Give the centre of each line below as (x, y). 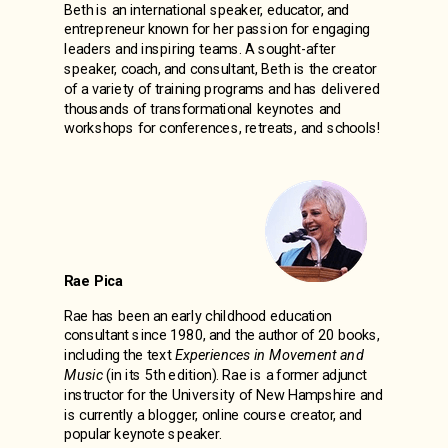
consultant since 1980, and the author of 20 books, (222, 335)
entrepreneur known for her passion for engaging (217, 29)
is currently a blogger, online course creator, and (213, 415)
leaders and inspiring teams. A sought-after (200, 49)
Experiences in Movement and (269, 355)
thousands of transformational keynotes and (203, 109)
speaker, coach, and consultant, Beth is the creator (220, 69)
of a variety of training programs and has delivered (222, 89)
